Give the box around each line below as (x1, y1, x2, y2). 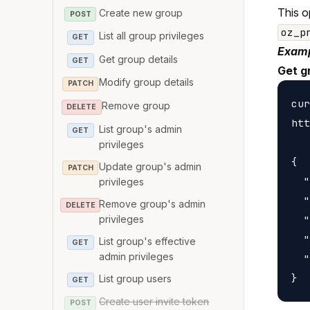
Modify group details (99, 76, 194, 89)
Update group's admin (99, 160, 202, 172)
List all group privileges (99, 30, 205, 42)
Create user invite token (99, 295, 210, 308)
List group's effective (99, 235, 197, 247)
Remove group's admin (99, 197, 206, 210)
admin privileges (99, 250, 174, 262)
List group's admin (99, 122, 183, 135)
